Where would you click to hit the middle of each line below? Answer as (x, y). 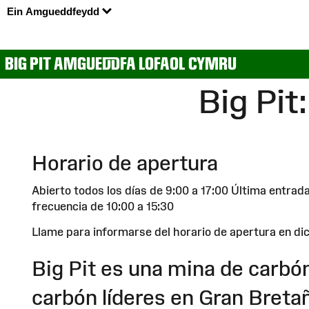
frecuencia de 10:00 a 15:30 (103, 206)
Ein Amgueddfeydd (54, 12)
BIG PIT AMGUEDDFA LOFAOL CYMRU (121, 64)
